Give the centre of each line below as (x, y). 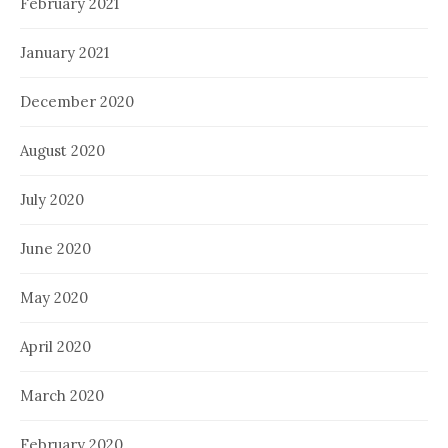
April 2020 (55, 346)
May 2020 (54, 297)
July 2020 (52, 199)
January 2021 (64, 52)
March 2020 (62, 395)
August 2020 (62, 150)
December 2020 (77, 101)
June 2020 (55, 248)
